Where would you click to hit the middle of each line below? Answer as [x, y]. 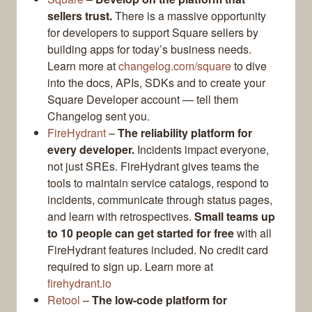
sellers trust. [80, 16]
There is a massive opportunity [189, 16]
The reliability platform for [185, 133]
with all [253, 233]
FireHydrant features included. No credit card [158, 250]
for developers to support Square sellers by [153, 33]
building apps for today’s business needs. [149, 49]
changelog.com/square [175, 66]
